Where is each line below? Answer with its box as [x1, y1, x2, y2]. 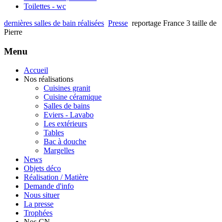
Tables [44, 128, 64, 137]
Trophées [24, 209, 53, 218]
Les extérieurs [44, 119, 87, 128]
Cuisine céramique [44, 93, 102, 102]
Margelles [44, 146, 74, 155]
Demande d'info [24, 182, 74, 191]
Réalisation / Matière [24, 173, 88, 182]
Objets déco [24, 164, 61, 173]
